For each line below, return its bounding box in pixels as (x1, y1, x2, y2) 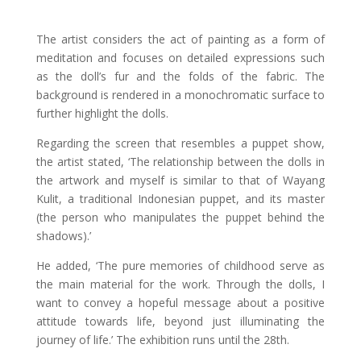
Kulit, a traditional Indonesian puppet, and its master (35, 190, 326, 206)
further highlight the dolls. (35, 105, 168, 121)
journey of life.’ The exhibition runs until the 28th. (35, 331, 289, 347)
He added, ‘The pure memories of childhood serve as (35, 257, 326, 273)
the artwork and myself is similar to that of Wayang (35, 172, 326, 188)
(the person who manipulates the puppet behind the (35, 209, 326, 225)
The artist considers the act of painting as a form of (35, 31, 326, 47)
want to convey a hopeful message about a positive (35, 294, 326, 310)
